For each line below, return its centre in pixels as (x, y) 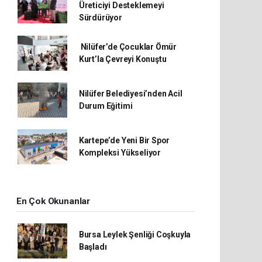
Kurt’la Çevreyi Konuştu (123, 59)
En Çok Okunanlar (53, 201)
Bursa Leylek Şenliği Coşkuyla (135, 235)
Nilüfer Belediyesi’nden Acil (130, 94)
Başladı (93, 247)
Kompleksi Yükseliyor (120, 153)
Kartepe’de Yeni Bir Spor (124, 141)
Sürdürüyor (100, 18)
